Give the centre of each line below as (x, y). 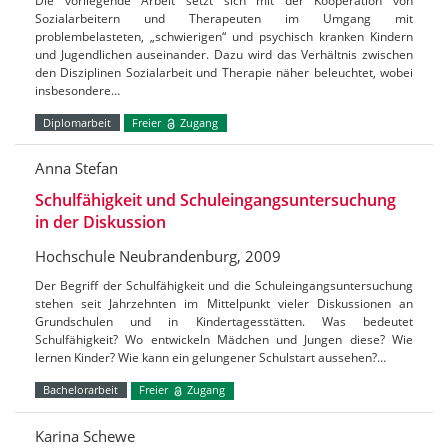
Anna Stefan (76, 168)
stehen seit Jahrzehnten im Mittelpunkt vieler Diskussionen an (224, 304)
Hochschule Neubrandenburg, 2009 (158, 256)
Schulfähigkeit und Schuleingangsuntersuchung (215, 200)
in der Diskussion (100, 222)
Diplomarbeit (77, 122)
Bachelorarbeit (81, 390)
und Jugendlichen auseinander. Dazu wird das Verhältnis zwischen (224, 54)
